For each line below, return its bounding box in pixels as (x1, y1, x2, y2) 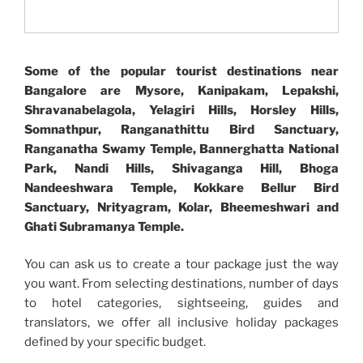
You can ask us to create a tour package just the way (24, 257, 339, 272)
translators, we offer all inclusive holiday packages (24, 315, 339, 331)
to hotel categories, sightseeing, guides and (24, 296, 339, 311)
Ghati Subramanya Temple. (24, 219, 184, 234)
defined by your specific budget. (24, 335, 206, 350)
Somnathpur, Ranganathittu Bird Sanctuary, (24, 122, 339, 137)
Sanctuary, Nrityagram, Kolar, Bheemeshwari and (24, 199, 339, 215)
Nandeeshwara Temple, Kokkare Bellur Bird (24, 180, 339, 195)
